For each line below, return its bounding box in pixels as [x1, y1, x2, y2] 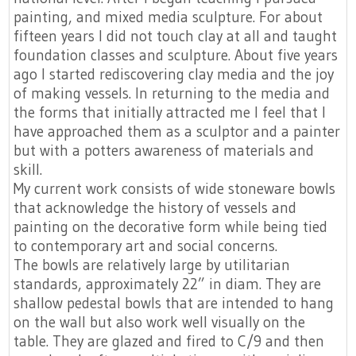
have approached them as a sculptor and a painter [14, 122, 341, 141]
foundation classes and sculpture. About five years [14, 45, 339, 64]
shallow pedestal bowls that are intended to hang [14, 293, 335, 312]
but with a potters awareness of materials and [14, 141, 315, 160]
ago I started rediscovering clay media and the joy [14, 64, 335, 83]
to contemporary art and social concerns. [14, 236, 278, 255]
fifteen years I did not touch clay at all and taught [14, 26, 338, 45]
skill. [14, 160, 43, 179]
